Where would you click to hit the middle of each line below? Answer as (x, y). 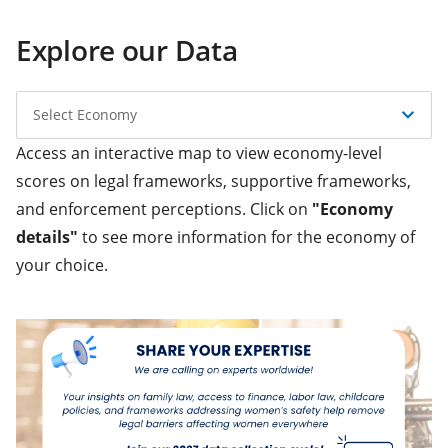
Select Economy (85, 114)
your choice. (62, 264)
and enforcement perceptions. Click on (164, 208)
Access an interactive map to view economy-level (199, 152)
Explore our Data (127, 49)
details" (47, 236)
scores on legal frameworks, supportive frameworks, (213, 180)
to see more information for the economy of (246, 236)
